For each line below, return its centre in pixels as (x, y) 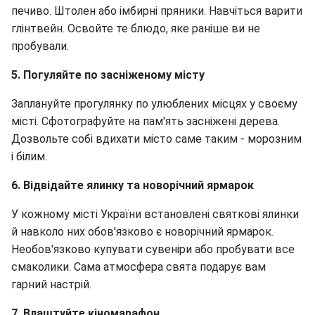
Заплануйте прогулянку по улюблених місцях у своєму (154, 103)
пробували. (40, 46)
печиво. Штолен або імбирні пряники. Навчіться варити (157, 11)
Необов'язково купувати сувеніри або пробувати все (153, 249)
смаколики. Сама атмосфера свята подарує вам (139, 266)
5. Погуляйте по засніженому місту (108, 75)
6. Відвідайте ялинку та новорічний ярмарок (133, 185)
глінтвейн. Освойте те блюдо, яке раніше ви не (136, 28)
